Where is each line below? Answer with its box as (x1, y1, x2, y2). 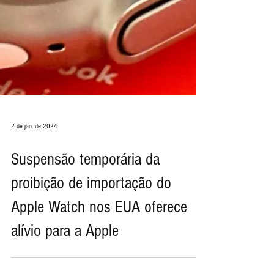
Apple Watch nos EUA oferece (11, 231, 187, 250)
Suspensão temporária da (11, 183, 160, 202)
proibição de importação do (11, 207, 171, 226)
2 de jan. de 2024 (11, 155, 57, 163)
